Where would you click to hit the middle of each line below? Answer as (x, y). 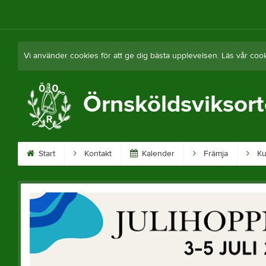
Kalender (157, 154)
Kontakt (96, 154)
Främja (214, 154)
